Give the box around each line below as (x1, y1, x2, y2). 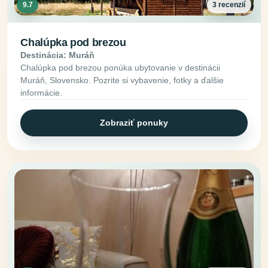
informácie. (20, 87, 63, 98)
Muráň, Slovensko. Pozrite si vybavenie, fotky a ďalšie (20, 75, 224, 85)
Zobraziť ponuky (100, 117, 168, 127)
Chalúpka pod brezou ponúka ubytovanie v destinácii (20, 62, 221, 72)
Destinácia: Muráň (20, 50, 95, 60)
